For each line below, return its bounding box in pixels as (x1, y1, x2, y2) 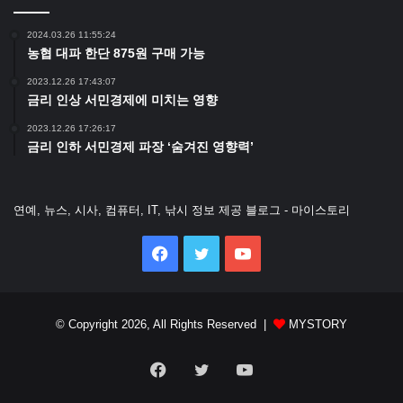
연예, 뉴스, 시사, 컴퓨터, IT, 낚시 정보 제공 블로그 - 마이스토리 (13, 203, 350, 218)
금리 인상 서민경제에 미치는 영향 (27, 93, 218, 108)
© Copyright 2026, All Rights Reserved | (56, 318, 273, 332)
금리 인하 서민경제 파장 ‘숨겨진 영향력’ (27, 139, 254, 155)
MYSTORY (285, 318, 347, 332)
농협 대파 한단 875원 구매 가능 (27, 46, 205, 61)
